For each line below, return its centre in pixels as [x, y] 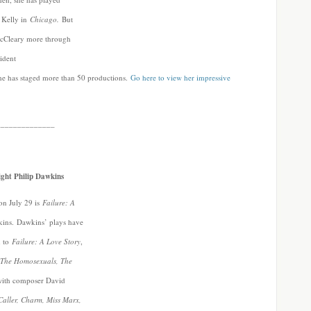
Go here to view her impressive [180, 77]
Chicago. [46, 19]
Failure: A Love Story [46, 241]
